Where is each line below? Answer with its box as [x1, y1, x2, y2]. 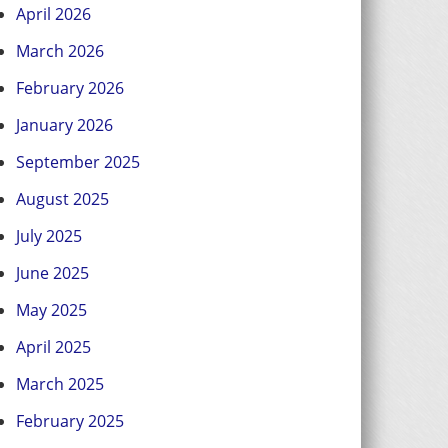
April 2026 [16, 3, 91, 25]
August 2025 [16, 188, 109, 210]
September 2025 [16, 151, 140, 173]
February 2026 [16, 77, 124, 99]
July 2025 [16, 225, 82, 247]
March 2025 [16, 373, 104, 395]
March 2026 [16, 40, 104, 62]
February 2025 [16, 410, 124, 432]
